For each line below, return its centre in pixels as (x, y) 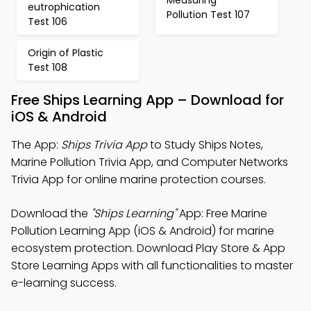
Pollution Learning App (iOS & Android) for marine (143, 231)
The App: (36, 145)
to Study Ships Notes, (205, 145)
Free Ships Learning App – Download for (148, 100)
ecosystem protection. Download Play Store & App (148, 248)
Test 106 (48, 22)
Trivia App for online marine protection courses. (138, 179)
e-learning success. (64, 283)
